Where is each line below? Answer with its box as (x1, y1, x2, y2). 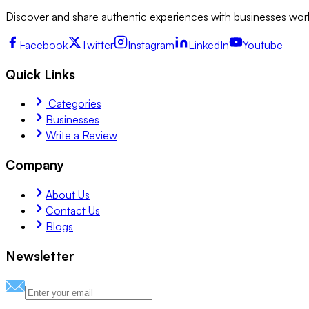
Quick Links (6, 66, 75, 82)
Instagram (128, 38, 175, 52)
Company (6, 157, 64, 173)
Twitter (81, 38, 114, 52)
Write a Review (46, 128, 117, 143)
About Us (46, 187, 90, 201)
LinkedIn (188, 38, 229, 52)
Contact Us (46, 203, 100, 217)
